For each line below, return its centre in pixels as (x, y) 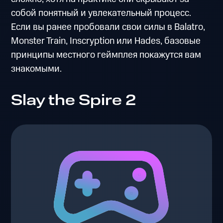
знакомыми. (37, 69)
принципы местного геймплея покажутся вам (106, 55)
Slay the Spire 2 (74, 100)
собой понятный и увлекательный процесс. (101, 13)
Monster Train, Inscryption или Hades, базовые (106, 41)
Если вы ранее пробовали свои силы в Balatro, (108, 27)
